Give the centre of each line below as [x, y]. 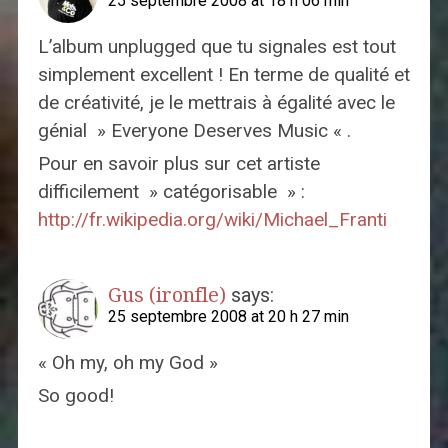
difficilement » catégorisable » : [171, 192]
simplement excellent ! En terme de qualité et [223, 75]
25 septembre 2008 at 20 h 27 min [228, 317]
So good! [75, 396]
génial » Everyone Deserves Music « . [194, 131]
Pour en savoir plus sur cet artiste [178, 164]
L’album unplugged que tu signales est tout [216, 47]
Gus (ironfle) [166, 295]
